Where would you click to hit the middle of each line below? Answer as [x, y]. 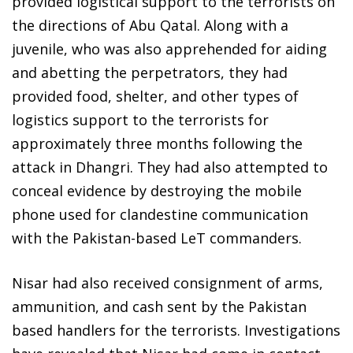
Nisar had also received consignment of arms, [167, 282]
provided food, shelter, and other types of [155, 96]
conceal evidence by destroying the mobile [157, 190]
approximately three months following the [157, 143]
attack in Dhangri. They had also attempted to [170, 167]
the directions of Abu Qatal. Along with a [150, 25]
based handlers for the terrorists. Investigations [176, 330]
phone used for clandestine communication [160, 214]
